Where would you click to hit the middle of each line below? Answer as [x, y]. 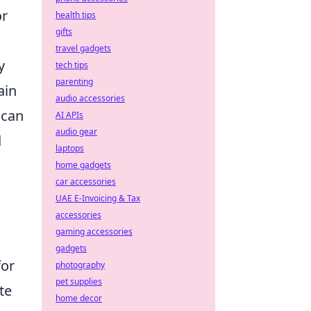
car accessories [86, 182]
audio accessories [90, 98]
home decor [79, 298]
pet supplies [79, 281]
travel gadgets [83, 48]
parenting [74, 82]
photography [80, 265]
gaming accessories [94, 232]
